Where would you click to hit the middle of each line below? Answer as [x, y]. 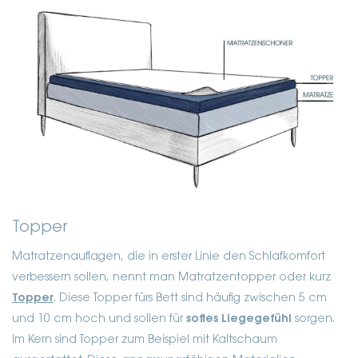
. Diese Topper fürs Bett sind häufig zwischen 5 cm [190, 298]
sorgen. [313, 319]
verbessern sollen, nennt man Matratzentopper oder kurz [171, 278]
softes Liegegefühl [239, 319]
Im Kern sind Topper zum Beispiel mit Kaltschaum [145, 340]
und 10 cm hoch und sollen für [99, 319]
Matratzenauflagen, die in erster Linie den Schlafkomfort [169, 257]
